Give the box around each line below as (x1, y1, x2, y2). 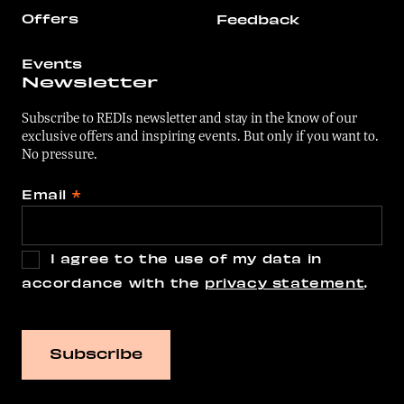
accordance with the (22, 274, 205, 290)
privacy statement (205, 274, 365, 290)
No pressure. (22, 143, 97, 163)
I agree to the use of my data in (45, 250, 322, 266)
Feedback (216, 11, 299, 27)
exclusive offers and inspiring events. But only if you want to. (22, 125, 379, 145)
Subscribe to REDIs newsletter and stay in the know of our (22, 107, 357, 127)
